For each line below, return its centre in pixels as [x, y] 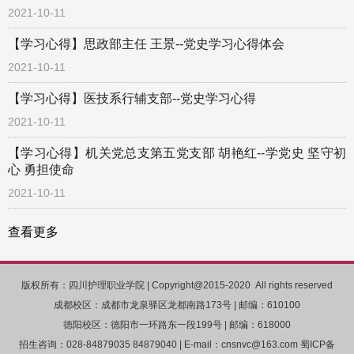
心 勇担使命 [41, 169]
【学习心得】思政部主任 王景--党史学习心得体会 [146, 44]
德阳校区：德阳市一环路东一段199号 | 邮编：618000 [177, 325]
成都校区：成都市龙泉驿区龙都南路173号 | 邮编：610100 [177, 305]
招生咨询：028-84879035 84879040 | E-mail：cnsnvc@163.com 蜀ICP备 [177, 345]
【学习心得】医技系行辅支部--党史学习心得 [132, 98]
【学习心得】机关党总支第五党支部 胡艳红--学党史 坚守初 [177, 153]
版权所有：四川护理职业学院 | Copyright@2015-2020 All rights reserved [177, 285]
